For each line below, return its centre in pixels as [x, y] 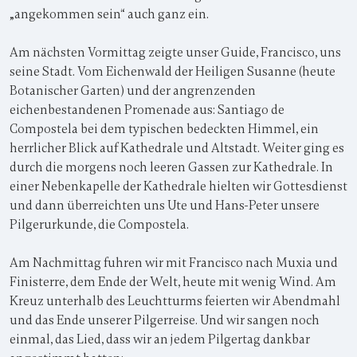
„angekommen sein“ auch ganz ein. [109, 14]
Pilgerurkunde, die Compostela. [99, 225]
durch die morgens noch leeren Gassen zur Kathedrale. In [171, 167]
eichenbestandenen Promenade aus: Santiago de [147, 110]
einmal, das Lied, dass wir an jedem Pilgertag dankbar [160, 339]
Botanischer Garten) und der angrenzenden [133, 91]
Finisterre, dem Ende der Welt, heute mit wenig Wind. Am [173, 282]
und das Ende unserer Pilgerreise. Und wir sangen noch [165, 320]
